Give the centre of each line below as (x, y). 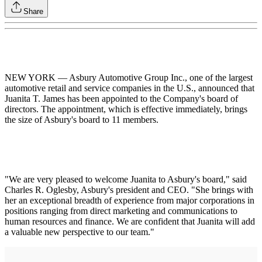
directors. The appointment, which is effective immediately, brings (126, 109)
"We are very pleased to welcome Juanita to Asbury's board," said (126, 179)
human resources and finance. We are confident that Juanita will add (130, 221)
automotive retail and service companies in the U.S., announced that (130, 88)
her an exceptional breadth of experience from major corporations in (130, 200)
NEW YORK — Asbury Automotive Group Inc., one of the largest (129, 77)
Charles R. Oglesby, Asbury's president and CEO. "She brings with (129, 189)
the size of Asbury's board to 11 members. (82, 119)
